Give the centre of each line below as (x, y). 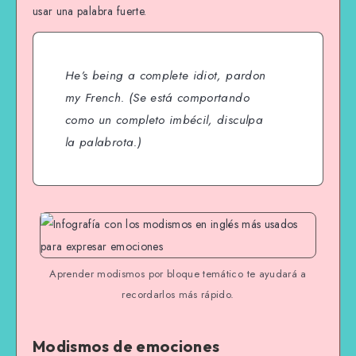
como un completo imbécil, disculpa (164, 120)
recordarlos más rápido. (178, 294)
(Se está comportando (187, 98)
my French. (95, 98)
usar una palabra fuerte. (90, 11)
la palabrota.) (103, 143)
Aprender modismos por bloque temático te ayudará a (178, 273)
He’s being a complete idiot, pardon (166, 76)
